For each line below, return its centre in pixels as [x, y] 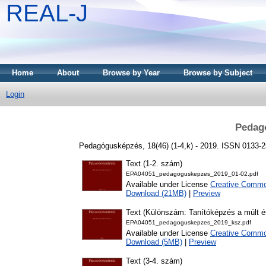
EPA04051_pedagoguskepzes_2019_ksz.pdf [189, 223]
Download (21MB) [156, 194]
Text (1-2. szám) [154, 164]
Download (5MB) [154, 242]
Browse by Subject [218, 73]
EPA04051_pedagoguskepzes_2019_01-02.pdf [192, 174]
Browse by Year [131, 73]
